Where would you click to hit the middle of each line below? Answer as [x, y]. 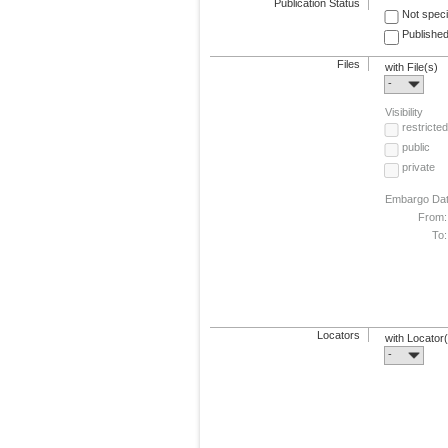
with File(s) [412, 66]
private [418, 167]
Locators [339, 334]
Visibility [404, 111]
